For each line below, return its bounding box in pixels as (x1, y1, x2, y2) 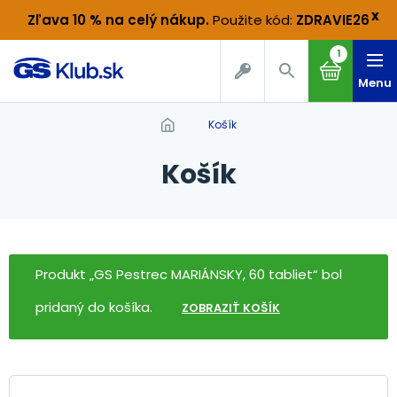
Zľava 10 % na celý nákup (27, 11, 206, 29)
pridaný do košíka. (35, 298, 156, 316)
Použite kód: (213, 11, 296, 29)
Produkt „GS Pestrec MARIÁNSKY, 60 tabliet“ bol (35, 265, 342, 284)
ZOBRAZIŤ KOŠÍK (182, 300, 280, 316)
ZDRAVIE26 (296, 11, 370, 29)
